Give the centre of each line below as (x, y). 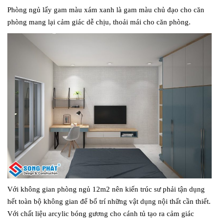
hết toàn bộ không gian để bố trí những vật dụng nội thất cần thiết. (109, 202)
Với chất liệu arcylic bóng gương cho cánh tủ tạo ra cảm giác (101, 214)
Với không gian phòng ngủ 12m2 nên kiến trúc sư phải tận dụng (106, 189)
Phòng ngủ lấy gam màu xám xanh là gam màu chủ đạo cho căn (106, 10)
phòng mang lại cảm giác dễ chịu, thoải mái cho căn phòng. (99, 22)
